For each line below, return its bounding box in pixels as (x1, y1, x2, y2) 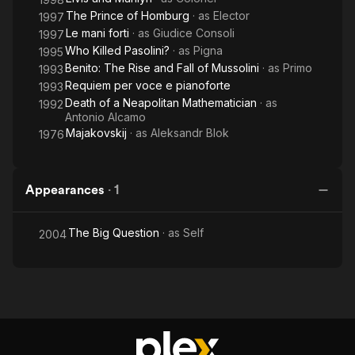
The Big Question (68, 226, 159, 239)
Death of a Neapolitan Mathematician (65, 96, 257, 109)
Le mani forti (66, 26, 129, 40)
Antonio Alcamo (65, 110, 146, 124)
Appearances (25, 182, 105, 197)
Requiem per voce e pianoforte (65, 78, 231, 92)
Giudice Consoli (153, 26, 235, 40)
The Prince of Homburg (66, 9, 189, 22)
